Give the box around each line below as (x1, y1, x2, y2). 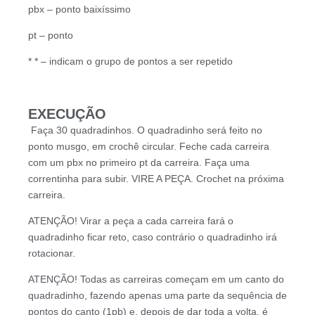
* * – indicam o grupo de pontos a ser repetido (28, 56, 233, 67)
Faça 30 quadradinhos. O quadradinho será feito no (28, 124, 262, 136)
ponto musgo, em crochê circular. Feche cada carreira (28, 141, 269, 153)
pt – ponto (28, 30, 73, 41)
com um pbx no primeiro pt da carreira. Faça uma (28, 157, 250, 169)
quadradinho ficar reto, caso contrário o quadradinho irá (28, 231, 277, 243)
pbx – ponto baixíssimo (28, 4, 131, 15)
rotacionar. (28, 247, 75, 259)
